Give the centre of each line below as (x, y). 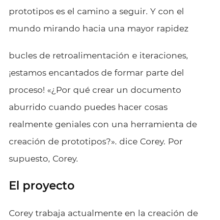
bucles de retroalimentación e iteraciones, (98, 55)
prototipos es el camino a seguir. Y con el (96, 11)
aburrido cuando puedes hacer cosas (88, 107)
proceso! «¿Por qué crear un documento (95, 89)
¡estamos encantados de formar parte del (96, 72)
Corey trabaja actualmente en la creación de (103, 213)
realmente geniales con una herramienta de (103, 124)
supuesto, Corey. (43, 158)
